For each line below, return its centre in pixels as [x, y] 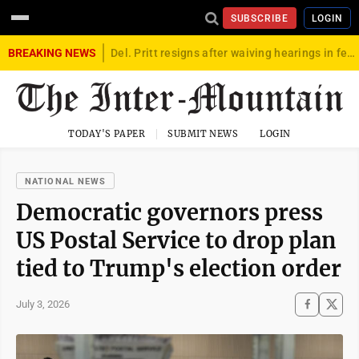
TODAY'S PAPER [107, 133]
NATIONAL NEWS [66, 181]
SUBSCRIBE [260, 18]
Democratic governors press [169, 212]
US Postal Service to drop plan [176, 240]
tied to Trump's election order [179, 268]
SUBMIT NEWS [203, 133]
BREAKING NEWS [52, 53]
